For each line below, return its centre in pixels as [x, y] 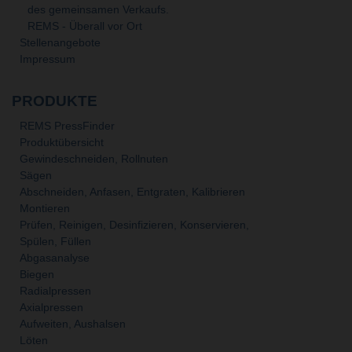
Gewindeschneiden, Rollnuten [94, 158]
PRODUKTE [55, 101]
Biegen [37, 274]
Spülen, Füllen [55, 241]
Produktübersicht [62, 142]
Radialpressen [55, 290]
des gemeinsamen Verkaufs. [98, 10]
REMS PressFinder [67, 125]
